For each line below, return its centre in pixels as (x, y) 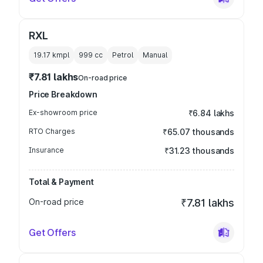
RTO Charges (52, 131)
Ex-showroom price (63, 112)
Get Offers (52, 232)
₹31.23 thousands (199, 151)
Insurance (46, 150)
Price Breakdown (63, 94)
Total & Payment (61, 182)
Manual (155, 55)
